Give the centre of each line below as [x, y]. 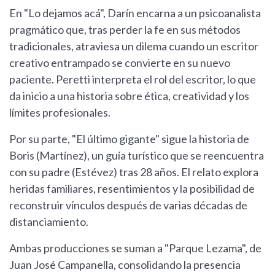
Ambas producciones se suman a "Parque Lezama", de [135, 248]
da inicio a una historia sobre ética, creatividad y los [129, 96]
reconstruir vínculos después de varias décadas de [128, 205]
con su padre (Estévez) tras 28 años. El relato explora [134, 172]
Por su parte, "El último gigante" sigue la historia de [129, 139]
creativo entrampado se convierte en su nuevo [120, 63]
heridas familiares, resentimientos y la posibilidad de [132, 189]
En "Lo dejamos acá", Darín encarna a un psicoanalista [135, 13]
